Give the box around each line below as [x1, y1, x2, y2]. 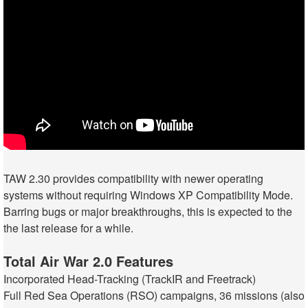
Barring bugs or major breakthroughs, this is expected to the [3, 203, 292, 220]
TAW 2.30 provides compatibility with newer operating [3, 170, 263, 187]
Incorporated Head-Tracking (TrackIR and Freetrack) [3, 271, 256, 287]
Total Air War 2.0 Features [3, 251, 173, 272]
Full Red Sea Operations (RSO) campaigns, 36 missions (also [3, 287, 305, 304]
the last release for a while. [3, 220, 133, 236]
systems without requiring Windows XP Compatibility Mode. [3, 187, 293, 203]
